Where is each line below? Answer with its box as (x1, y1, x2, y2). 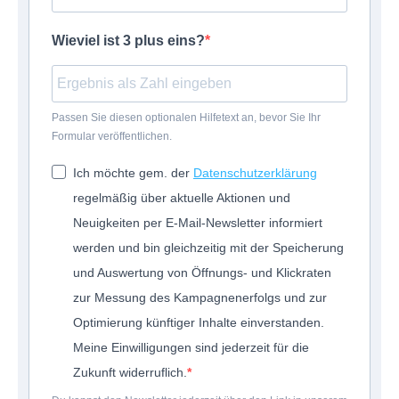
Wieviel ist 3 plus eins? (52, 33, 205, 49)
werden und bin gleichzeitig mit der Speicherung (73, 240, 344, 256)
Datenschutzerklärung (193, 166, 317, 181)
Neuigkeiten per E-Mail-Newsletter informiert (73, 216, 322, 231)
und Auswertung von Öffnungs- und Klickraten (73, 265, 331, 281)
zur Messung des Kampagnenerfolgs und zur (73, 290, 327, 305)
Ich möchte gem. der (73, 166, 193, 181)
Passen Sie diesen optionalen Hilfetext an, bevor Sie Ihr (52, 111, 321, 125)
